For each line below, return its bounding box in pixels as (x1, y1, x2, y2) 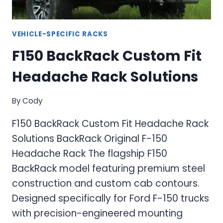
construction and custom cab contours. (12, 177, 200, 191)
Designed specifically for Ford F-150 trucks (12, 192, 209, 206)
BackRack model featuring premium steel (12, 162, 205, 176)
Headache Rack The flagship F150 (12, 147, 167, 161)
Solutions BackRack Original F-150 (12, 132, 167, 146)
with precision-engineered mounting (12, 207, 183, 221)
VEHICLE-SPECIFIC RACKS (12, 29, 108, 39)
